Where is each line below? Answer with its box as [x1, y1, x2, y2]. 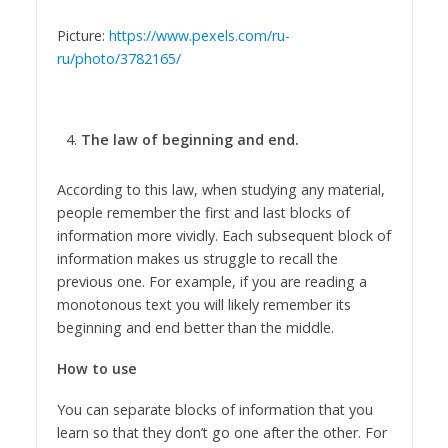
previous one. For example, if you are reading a [56, 272, 367, 292]
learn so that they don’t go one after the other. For [56, 423, 387, 442]
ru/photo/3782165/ [56, 48, 181, 68]
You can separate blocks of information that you [56, 400, 373, 419]
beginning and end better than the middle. [56, 318, 334, 338]
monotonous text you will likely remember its [56, 295, 351, 315]
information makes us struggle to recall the [56, 249, 338, 269]
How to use [56, 359, 137, 379]
